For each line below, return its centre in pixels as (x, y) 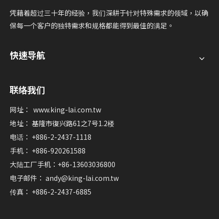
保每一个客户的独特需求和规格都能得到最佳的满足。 (92, 25)
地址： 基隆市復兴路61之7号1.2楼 (62, 123)
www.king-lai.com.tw (67, 109)
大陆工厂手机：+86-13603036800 (63, 164)
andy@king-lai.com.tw (82, 178)
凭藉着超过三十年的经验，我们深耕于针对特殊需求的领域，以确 (109, 13)
